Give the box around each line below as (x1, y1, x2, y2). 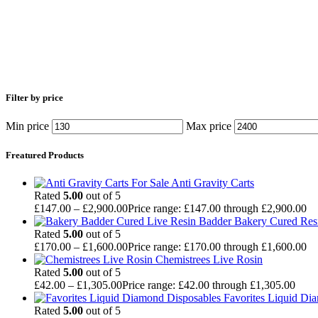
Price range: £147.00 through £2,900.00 (128, 202, 307, 215)
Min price (6, 119, 49, 132)
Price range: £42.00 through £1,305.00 (122, 279, 295, 292)
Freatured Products (6, 149, 84, 160)
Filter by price (6, 92, 63, 103)
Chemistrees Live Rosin (155, 253, 263, 266)
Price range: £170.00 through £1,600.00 (128, 241, 307, 253)
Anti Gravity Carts (171, 177, 254, 190)
